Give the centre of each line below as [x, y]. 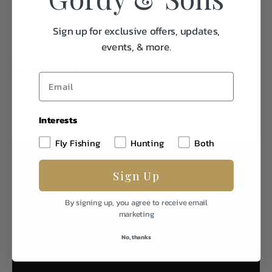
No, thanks [136, 237]
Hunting [147, 143]
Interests [58, 120]
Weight [30, 109]
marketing [136, 214]
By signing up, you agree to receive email [136, 202]
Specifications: [61, 68]
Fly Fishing [77, 143]
